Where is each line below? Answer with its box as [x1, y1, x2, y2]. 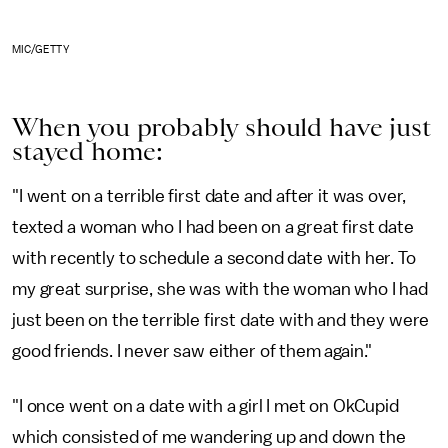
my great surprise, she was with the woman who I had [12, 279, 428, 298]
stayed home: [12, 135, 164, 166]
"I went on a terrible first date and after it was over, [12, 186, 407, 205]
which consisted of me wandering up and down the [12, 427, 406, 446]
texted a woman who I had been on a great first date [12, 217, 414, 236]
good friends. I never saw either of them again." [12, 341, 373, 360]
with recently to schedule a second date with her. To [12, 248, 416, 267]
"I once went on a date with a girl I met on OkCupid [12, 396, 399, 415]
